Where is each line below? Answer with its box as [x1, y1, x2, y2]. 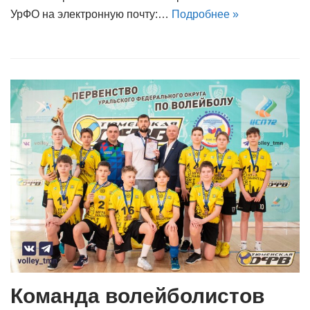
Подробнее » [172, 8, 239, 21]
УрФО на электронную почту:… [10, 8, 172, 21]
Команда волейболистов [10, 284, 264, 307]
